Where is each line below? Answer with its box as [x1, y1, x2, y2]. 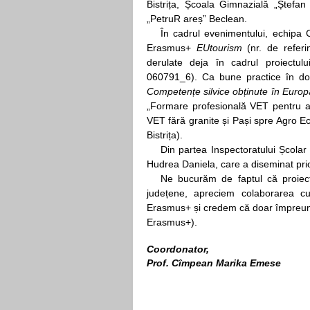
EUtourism [196, 42, 242, 54]
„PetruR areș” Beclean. [147, 13, 247, 25]
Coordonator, [147, 244, 209, 255]
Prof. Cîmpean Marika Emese [147, 257, 281, 269]
